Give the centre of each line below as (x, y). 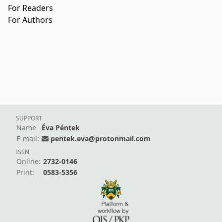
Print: (25, 172)
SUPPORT (29, 118)
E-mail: (28, 139)
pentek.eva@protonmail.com (101, 139)
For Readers (30, 8)
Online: (28, 162)
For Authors (30, 20)
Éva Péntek (61, 128)
